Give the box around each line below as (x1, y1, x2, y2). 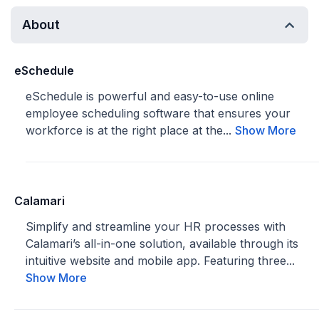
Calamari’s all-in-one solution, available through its (26, 236, 298, 251)
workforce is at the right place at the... (26, 123, 235, 137)
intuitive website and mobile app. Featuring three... (26, 253, 295, 268)
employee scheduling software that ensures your (26, 106, 291, 120)
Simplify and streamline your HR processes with (26, 219, 286, 234)
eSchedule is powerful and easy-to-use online (26, 89, 274, 103)
